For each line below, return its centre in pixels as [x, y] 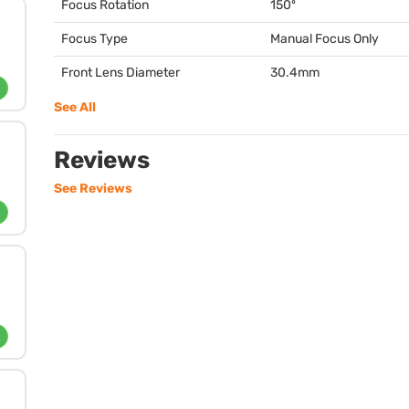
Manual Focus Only [325, 39]
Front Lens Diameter [121, 73]
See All [75, 107]
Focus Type [94, 39]
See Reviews [93, 189]
